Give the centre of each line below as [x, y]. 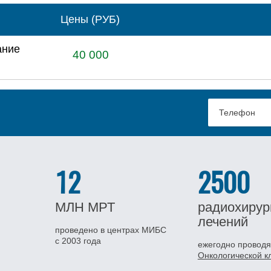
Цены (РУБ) [90, 19]
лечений [223, 222]
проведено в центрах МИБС [110, 230]
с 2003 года [78, 241]
